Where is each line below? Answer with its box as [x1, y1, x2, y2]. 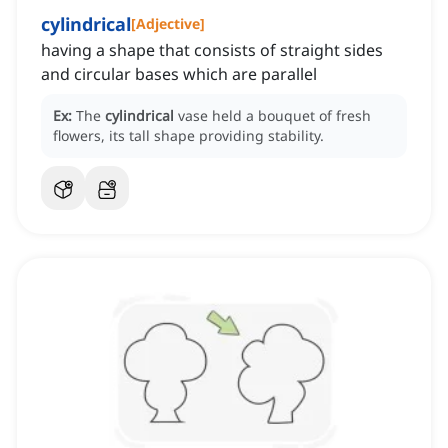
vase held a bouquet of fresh [178, 106, 371, 126]
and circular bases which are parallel [41, 63, 317, 86]
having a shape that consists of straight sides [41, 39, 383, 62]
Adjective [136, 14, 200, 34]
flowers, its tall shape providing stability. [53, 126, 324, 146]
